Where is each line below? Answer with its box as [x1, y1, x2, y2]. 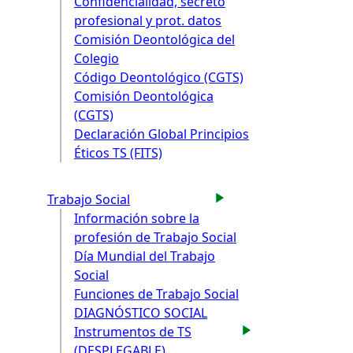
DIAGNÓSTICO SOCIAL [74, 303, 207, 321]
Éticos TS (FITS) [74, 144, 162, 162]
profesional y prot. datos [74, 12, 221, 30]
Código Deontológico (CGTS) [74, 69, 243, 87]
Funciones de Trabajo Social [74, 284, 239, 303]
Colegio [74, 50, 119, 68]
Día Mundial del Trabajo [74, 247, 215, 265]
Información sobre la [74, 209, 199, 227]
